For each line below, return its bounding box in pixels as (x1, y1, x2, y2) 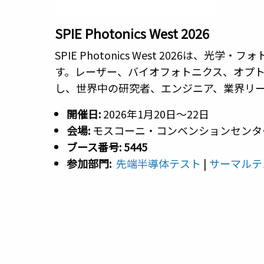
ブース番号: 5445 (67, 139, 148, 155)
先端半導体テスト (111, 156, 204, 171)
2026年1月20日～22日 (103, 106, 210, 122)
